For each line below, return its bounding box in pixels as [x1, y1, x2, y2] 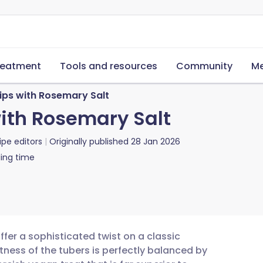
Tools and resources [60, 59, 157, 73]
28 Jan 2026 [131, 136, 180, 147]
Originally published [49, 136, 129, 147]
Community [176, 59, 232, 73]
